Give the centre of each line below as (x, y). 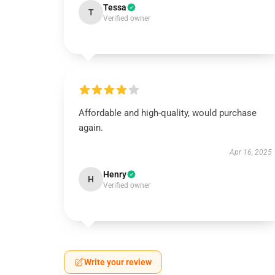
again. (91, 128)
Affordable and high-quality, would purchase (168, 113)
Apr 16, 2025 (250, 152)
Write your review (118, 262)
